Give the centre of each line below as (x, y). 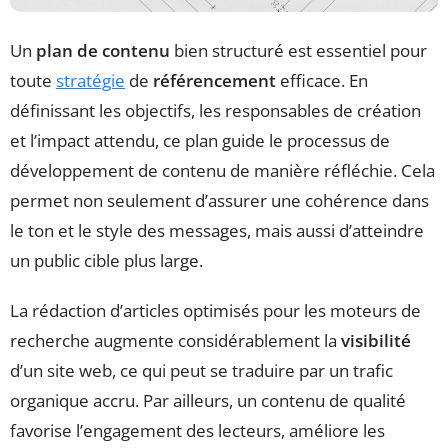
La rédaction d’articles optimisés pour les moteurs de (215, 310)
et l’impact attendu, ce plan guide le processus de (200, 140)
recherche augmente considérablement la (175, 340)
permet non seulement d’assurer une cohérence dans (219, 200)
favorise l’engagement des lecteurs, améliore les (197, 430)
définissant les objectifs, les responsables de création (215, 110)
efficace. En (322, 80)
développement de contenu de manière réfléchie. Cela (222, 170)
